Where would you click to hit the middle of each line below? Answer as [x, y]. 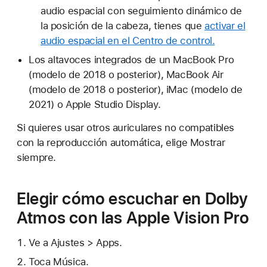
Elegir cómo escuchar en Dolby [133, 198]
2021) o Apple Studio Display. [94, 104]
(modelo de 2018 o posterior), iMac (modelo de [135, 89]
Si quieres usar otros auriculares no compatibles [126, 127]
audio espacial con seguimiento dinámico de [141, 10]
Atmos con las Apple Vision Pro [133, 217]
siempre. [37, 157]
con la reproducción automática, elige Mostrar [121, 142]
